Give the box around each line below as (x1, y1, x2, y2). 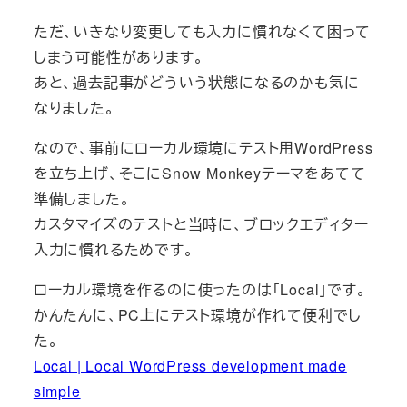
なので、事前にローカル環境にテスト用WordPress (33, 136, 373, 158)
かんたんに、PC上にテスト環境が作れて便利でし (33, 303, 362, 325)
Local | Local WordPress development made (33, 354, 347, 376)
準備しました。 (33, 187, 131, 209)
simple (33, 380, 81, 402)
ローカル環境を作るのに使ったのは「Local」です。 (33, 278, 367, 300)
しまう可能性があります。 (33, 45, 204, 67)
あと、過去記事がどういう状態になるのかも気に (33, 71, 360, 93)
